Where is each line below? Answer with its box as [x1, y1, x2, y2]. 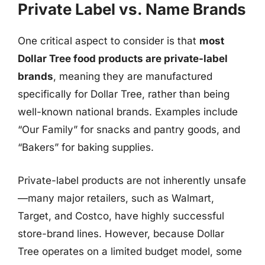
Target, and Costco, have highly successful [18, 209, 224, 222]
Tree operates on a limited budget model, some [18, 245, 242, 257]
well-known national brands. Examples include [18, 106, 238, 118]
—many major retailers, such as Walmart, [18, 192, 214, 204]
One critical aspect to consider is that [18, 35, 199, 47]
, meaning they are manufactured [53, 70, 212, 82]
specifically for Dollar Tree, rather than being [18, 88, 230, 100]
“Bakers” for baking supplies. [18, 141, 154, 153]
